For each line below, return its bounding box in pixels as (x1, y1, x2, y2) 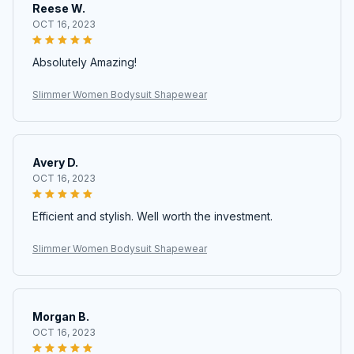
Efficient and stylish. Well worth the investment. (32, 209, 273, 224)
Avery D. (32, 156, 78, 170)
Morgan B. (32, 310, 89, 324)
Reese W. (32, 2, 85, 16)
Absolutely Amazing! (32, 55, 137, 70)
